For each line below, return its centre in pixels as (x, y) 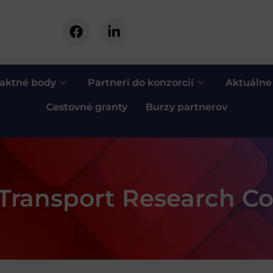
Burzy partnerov (186, 107)
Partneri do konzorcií (140, 82)
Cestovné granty (87, 107)
